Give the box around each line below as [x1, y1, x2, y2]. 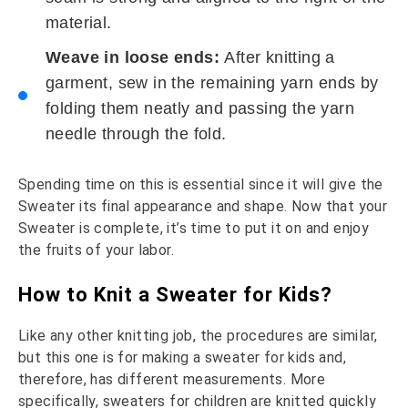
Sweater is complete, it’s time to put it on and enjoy [18, 219, 370, 237]
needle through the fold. [46, 124, 227, 143]
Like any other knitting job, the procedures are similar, [18, 326, 378, 344]
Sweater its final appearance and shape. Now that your [18, 197, 388, 215]
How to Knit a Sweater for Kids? [18, 282, 332, 306]
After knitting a [224, 47, 335, 66]
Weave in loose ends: [46, 47, 225, 66]
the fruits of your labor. [18, 240, 174, 259]
